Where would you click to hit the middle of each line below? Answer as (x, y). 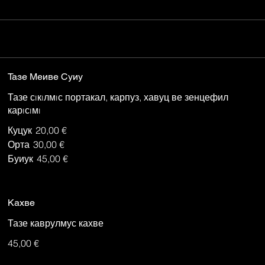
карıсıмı (25, 110)
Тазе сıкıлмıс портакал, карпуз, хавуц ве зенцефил (118, 97)
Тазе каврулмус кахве (56, 223)
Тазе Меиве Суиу (46, 76)
